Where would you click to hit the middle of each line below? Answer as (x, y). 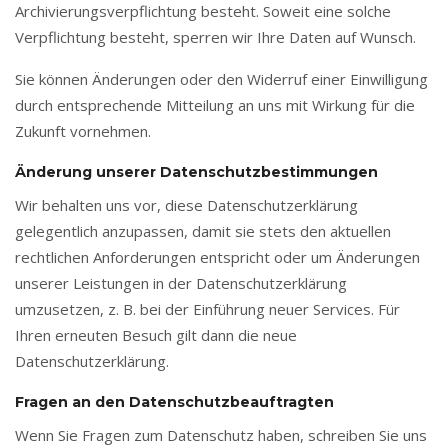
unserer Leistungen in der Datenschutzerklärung (181, 283)
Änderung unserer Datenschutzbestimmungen (196, 172)
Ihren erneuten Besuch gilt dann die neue (156, 335)
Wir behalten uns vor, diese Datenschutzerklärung (186, 205)
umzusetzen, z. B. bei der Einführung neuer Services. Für (207, 309)
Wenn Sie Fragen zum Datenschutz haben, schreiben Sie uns (221, 435)
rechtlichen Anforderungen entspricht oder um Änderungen (217, 257)
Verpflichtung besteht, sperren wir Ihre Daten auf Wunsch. (215, 37)
